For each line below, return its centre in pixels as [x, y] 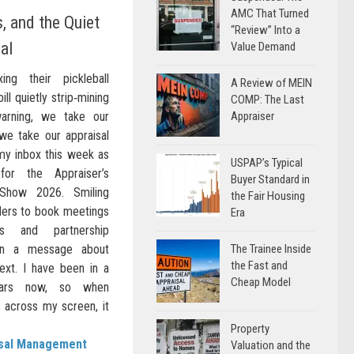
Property [250, 329]
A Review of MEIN [271, 83]
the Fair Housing [268, 196]
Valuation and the [271, 345]
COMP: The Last [267, 100]
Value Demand [263, 47]
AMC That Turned [270, 13]
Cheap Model [261, 282]
